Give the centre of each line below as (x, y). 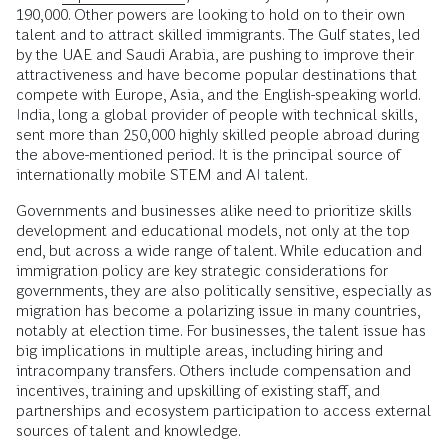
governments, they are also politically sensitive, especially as (224, 290)
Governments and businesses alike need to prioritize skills (214, 210)
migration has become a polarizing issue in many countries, (218, 310)
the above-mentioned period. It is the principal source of (208, 154)
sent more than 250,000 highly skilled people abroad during (217, 134)
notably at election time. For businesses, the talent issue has (221, 330)
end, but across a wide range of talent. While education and (219, 250)
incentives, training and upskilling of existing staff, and (198, 390)
